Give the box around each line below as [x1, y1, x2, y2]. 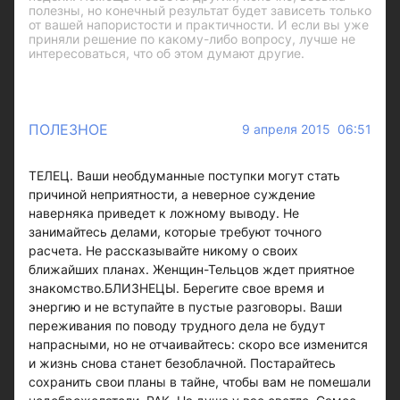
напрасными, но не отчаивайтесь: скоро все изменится [29, 337, 368, 352]
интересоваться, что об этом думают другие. [29, 46, 304, 61]
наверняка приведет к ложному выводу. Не [29, 205, 299, 221]
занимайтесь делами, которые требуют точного [29, 224, 321, 239]
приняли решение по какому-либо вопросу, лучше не [29, 31, 355, 46]
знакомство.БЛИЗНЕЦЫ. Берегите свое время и [29, 280, 324, 296]
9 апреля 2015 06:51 [242, 121, 371, 137]
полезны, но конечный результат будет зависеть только [29, 3, 371, 18]
